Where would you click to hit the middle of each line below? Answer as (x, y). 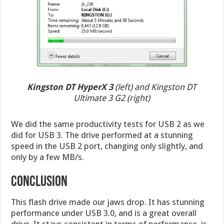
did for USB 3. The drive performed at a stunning (102, 135)
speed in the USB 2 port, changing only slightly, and (107, 146)
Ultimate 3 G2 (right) (112, 98)
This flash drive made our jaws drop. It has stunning (108, 202)
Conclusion (39, 182)
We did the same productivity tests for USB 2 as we (108, 124)
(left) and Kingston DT (155, 87)
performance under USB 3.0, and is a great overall (104, 213)
